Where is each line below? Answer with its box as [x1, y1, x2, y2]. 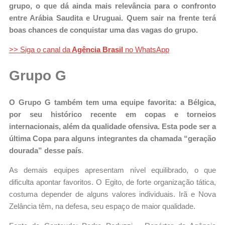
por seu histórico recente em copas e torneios [9, 109, 216, 119]
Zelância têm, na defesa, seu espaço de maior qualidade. [9, 201, 195, 210]
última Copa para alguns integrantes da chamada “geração [9, 134, 216, 143]
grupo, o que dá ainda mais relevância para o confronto [9, 2, 216, 11]
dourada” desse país [9, 146, 81, 155]
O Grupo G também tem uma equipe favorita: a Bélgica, [9, 97, 216, 106]
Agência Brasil [70, 45, 125, 54]
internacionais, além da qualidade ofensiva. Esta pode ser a [9, 122, 216, 131]
